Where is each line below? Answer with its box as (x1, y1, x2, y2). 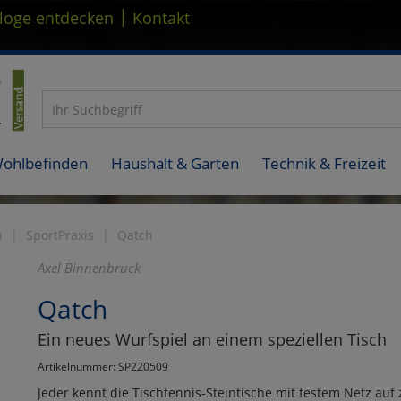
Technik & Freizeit (262, 152, 386, 174)
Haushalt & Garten (111, 152, 239, 174)
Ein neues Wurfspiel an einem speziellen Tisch (37, 328, 387, 350)
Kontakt (132, 7, 190, 29)
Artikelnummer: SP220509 (37, 358, 168, 373)
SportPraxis (26, 226, 94, 243)
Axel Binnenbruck (37, 258, 141, 277)
